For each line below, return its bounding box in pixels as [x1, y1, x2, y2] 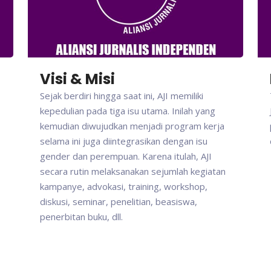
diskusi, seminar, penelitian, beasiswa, [40, 195, 197, 208]
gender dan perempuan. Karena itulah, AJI [40, 150, 212, 163]
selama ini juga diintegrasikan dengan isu [40, 135, 207, 148]
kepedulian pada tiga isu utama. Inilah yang [40, 105, 215, 117]
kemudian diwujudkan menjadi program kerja [40, 120, 224, 132]
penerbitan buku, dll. [40, 211, 123, 223]
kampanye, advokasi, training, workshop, [40, 180, 207, 193]
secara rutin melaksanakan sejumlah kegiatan [40, 165, 226, 178]
